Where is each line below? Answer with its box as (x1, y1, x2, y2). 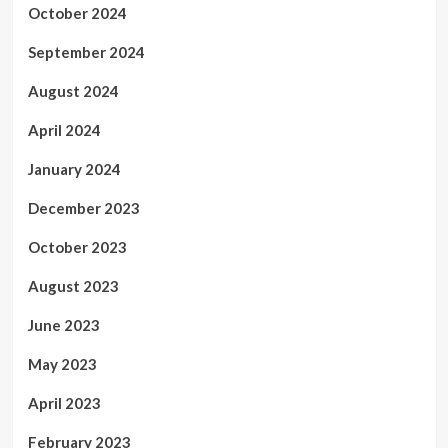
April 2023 (27, 394, 101, 413)
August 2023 (27, 277, 119, 296)
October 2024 (27, 4, 127, 23)
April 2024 (27, 121, 101, 140)
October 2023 (27, 238, 127, 257)
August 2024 (27, 82, 119, 101)
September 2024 (27, 43, 145, 62)
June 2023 (27, 316, 100, 335)
